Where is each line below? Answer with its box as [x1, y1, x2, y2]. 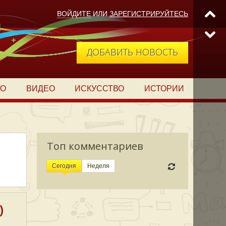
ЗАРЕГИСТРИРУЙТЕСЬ [109, 10, 188, 18]
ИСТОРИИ [144, 84, 185, 93]
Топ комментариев [47, 139, 143, 153]
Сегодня [52, 162, 76, 169]
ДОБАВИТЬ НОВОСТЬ [87, 46, 178, 58]
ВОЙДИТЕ [57, 10, 91, 18]
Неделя [87, 162, 109, 169]
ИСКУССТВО [75, 84, 125, 93]
